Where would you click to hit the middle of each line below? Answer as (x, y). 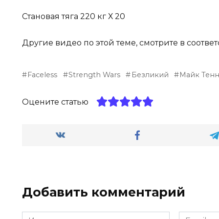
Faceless (43, 75)
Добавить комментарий (104, 192)
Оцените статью (55, 102)
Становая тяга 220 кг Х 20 (74, 16)
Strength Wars (95, 75)
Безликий (150, 75)
